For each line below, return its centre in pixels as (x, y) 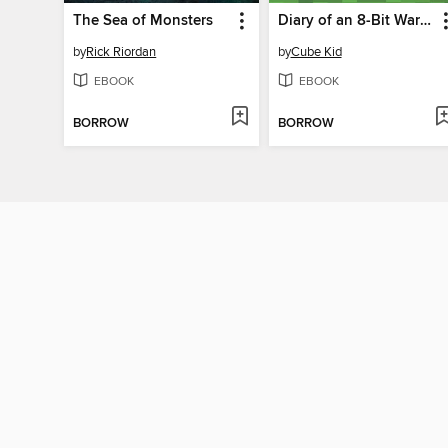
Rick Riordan (121, 51)
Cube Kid (316, 51)
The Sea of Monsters (143, 20)
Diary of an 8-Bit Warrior (425, 20)
